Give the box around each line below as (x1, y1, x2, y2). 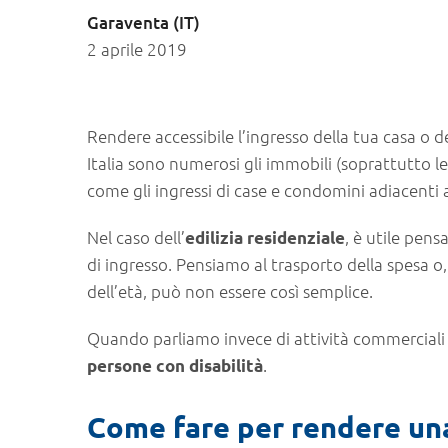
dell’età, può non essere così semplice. (87, 280, 373, 302)
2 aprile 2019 (87, 38, 187, 60)
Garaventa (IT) (87, 11, 200, 34)
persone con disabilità (87, 355, 263, 376)
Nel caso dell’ (87, 226, 185, 248)
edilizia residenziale (185, 227, 345, 248)
